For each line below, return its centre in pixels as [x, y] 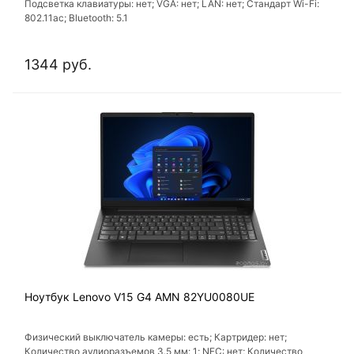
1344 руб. [58, 65]
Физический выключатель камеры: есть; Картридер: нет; [156, 337]
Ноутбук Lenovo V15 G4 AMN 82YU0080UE [139, 297]
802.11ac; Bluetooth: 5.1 [76, 18]
